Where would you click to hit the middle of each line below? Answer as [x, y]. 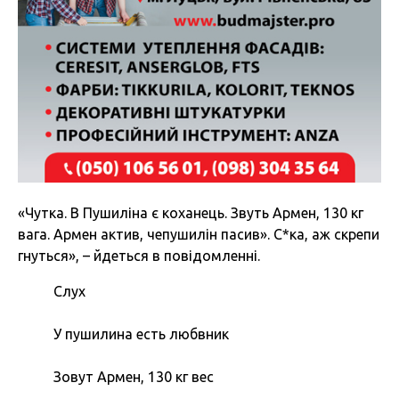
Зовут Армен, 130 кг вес [134, 377]
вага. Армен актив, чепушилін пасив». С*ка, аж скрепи [199, 235]
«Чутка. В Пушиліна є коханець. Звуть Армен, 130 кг [191, 213]
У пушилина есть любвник [141, 334]
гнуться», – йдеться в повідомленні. [139, 256]
